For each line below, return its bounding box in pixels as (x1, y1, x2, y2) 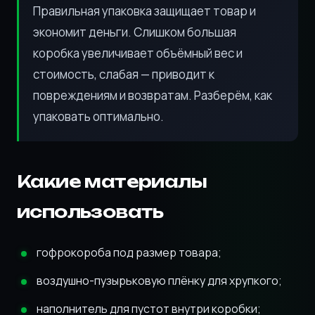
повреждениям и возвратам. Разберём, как (33, 87, 272, 103)
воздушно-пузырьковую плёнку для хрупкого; (37, 273, 282, 288)
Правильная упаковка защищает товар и (33, 3, 256, 19)
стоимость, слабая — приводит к (33, 66, 214, 82)
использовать (17, 201, 164, 222)
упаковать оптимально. (33, 108, 164, 124)
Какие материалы (17, 171, 207, 192)
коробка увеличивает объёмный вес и (33, 45, 243, 61)
